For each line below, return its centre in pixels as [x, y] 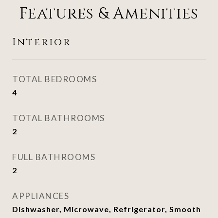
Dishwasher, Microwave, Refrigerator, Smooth [107, 209]
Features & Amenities [109, 14]
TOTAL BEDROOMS [54, 79]
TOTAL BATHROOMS [59, 118]
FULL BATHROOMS [54, 157]
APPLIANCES [41, 196]
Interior [42, 42]
